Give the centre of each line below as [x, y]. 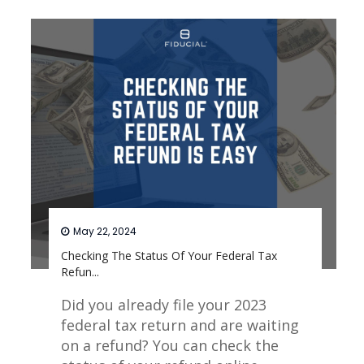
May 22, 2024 [105, 231]
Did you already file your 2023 [164, 304]
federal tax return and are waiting [180, 325]
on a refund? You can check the [170, 345]
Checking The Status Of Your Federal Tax [169, 255]
